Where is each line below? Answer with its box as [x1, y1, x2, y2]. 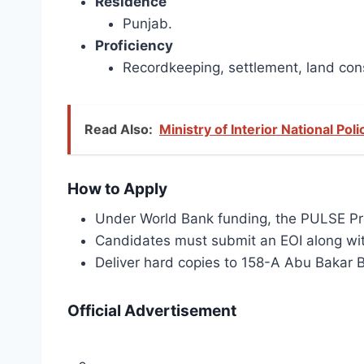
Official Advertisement [67, 301, 236, 321]
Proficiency [95, 37, 173, 54]
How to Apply [67, 179, 167, 198]
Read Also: [84, 121, 153, 138]
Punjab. [123, 15, 172, 32]
